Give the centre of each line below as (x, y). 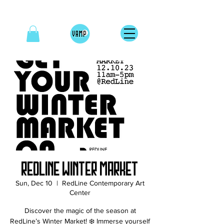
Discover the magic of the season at (80, 211)
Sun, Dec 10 (34, 183)
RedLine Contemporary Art (103, 183)
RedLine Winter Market (80, 170)
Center (80, 193)
